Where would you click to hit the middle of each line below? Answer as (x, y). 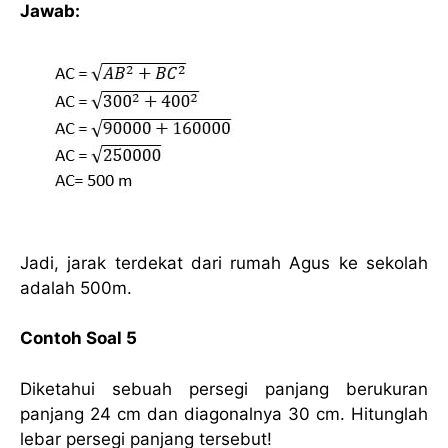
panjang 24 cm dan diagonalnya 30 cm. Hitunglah (224, 413)
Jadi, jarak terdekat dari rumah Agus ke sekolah (224, 262)
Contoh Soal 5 (78, 338)
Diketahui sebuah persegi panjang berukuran (224, 388)
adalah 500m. (76, 287)
